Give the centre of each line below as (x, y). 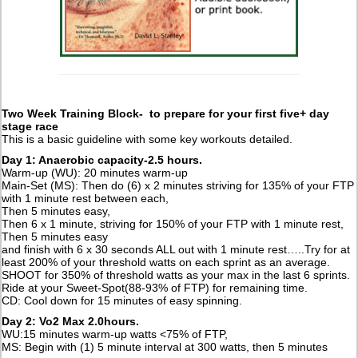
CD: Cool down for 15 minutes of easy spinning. (122, 300)
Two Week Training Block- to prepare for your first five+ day (166, 113)
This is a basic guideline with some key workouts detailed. (147, 139)
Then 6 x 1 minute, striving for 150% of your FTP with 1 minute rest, (173, 223)
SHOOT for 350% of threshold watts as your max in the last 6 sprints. (176, 274)
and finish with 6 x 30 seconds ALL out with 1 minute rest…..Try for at (176, 249)
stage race (30, 126)
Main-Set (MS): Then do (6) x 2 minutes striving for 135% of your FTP (178, 185)
